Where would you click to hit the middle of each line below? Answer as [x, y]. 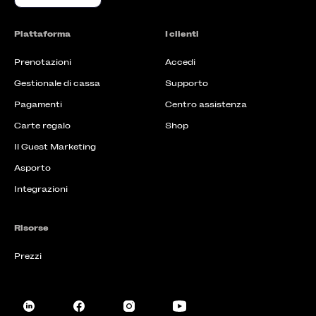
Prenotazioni [43, 62]
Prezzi [28, 256]
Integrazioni [41, 189]
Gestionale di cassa [57, 84]
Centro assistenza [206, 105]
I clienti [182, 34]
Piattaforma [42, 34]
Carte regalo [42, 126]
